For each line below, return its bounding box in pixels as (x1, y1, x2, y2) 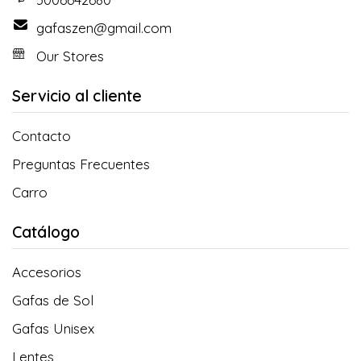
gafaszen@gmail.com (36, 19, 172, 36)
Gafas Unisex (12, 319, 94, 337)
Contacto (12, 127, 71, 144)
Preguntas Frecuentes (12, 155, 150, 172)
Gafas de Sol (12, 291, 93, 309)
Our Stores (36, 47, 104, 64)
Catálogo (12, 222, 80, 242)
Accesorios (12, 263, 81, 280)
